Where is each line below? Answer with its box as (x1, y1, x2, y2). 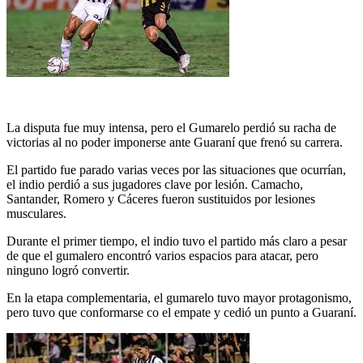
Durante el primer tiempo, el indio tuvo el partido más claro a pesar (6, 234, 347, 249)
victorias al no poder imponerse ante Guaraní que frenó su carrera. (6, 135, 343, 150)
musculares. (6, 207, 66, 221)
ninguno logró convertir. (6, 263, 130, 278)
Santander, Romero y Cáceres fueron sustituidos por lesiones (6, 192, 315, 207)
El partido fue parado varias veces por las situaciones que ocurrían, (6, 163, 346, 177)
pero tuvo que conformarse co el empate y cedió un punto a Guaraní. (6, 305, 357, 320)
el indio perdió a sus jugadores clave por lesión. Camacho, (6, 177, 303, 192)
